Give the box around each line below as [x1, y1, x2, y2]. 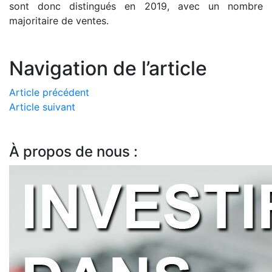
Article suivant [9, 101, 75, 113]
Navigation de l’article [9, 56, 207, 80]
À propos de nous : [9, 143, 138, 160]
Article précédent [9, 86, 89, 98]
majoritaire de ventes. [9, 15, 109, 27]
